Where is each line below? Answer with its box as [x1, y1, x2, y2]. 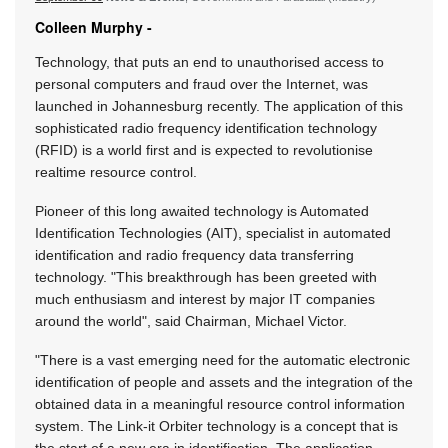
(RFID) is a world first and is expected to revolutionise [35, 142, 373, 159]
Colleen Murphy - [35, 17, 152, 38]
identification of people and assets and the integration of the [35, 374, 413, 391]
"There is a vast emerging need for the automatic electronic [35, 352, 410, 369]
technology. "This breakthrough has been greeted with [35, 269, 377, 286]
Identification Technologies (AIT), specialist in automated [35, 225, 391, 242]
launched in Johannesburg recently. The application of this [35, 98, 403, 115]
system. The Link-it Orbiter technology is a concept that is [35, 418, 398, 435]
